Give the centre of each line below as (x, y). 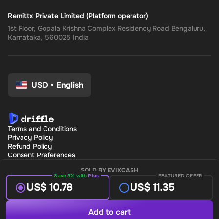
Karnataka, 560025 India (48, 37)
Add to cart (109, 212)
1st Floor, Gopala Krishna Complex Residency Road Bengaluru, (107, 28)
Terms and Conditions (42, 128)
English (70, 85)
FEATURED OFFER (180, 176)
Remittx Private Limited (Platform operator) (78, 15)
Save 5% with (71, 176)
